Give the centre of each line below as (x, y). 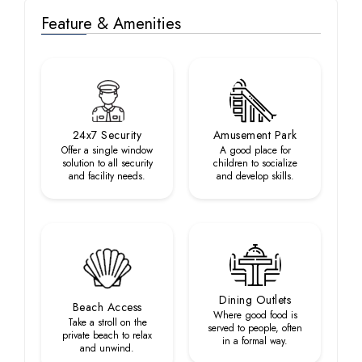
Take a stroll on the (107, 322)
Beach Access (107, 307)
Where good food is (255, 315)
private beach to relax (107, 335)
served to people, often (255, 328)
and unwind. (107, 348)
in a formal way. (255, 341)
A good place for (255, 150)
